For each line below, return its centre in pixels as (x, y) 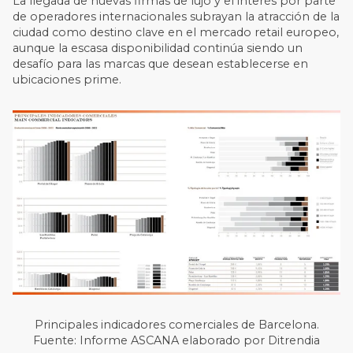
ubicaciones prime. (67, 80)
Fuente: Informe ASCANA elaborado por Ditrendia (176, 341)
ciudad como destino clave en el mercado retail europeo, (176, 33)
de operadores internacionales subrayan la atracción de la (176, 17)
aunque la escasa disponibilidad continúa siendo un (158, 48)
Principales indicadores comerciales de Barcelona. (176, 325)
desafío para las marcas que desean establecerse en (161, 64)
